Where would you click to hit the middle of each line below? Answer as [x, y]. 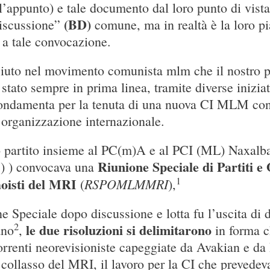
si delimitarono [169, 230]
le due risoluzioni [76, 230]
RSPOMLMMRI [126, 184]
